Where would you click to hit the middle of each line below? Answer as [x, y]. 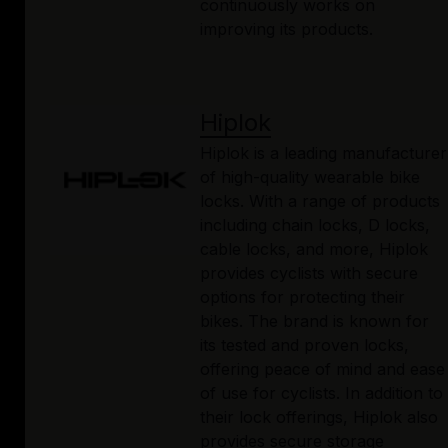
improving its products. [286, 29]
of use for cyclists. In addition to [321, 393]
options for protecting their [302, 297]
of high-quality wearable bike [310, 177]
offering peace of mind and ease [322, 369]
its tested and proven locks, [304, 345]
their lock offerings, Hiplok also [319, 417]
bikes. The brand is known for [314, 321]
